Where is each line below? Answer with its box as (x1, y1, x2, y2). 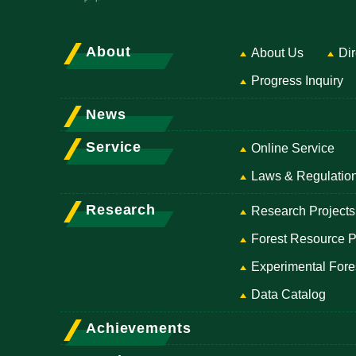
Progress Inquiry (251, 74, 343, 88)
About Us (251, 46, 304, 60)
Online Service (251, 141, 335, 156)
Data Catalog (251, 288, 326, 302)
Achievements (86, 320, 192, 337)
